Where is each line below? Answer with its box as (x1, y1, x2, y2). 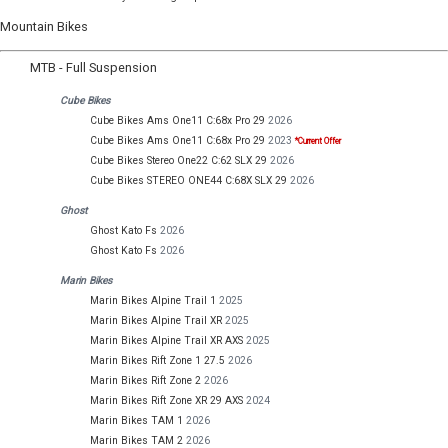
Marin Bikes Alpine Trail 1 (90, 294, 216, 308)
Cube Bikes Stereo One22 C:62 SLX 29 (90, 153, 267, 167)
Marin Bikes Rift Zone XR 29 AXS (90, 394, 243, 408)
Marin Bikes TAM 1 (90, 414, 183, 428)
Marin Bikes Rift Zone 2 (90, 374, 201, 388)
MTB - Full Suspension (30, 60, 157, 76)
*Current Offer (295, 135, 341, 146)
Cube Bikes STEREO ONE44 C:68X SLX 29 (90, 173, 287, 187)
